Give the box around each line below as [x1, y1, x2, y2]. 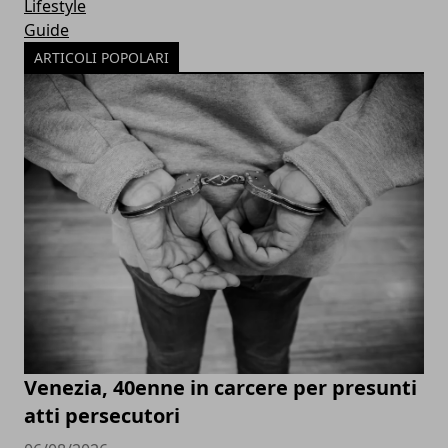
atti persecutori [24, 402, 180, 430]
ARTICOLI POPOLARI [34, 48, 169, 68]
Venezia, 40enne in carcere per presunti [24, 374, 417, 402]
